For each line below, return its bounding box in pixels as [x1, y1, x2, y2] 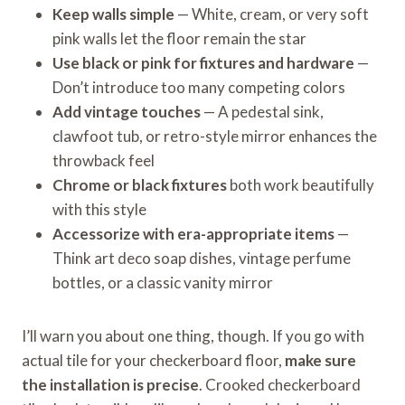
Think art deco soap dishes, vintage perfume [52, 248, 351, 268]
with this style [52, 199, 146, 219]
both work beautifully [227, 174, 374, 194]
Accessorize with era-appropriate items [52, 223, 334, 243]
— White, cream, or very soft [174, 4, 369, 24]
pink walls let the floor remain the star [52, 28, 306, 48]
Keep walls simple [52, 4, 174, 24]
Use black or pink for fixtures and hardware [52, 52, 354, 72]
